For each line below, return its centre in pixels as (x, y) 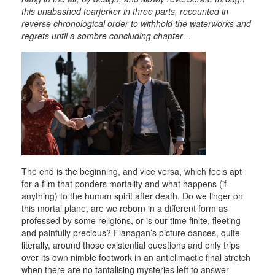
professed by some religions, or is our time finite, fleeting (131, 220)
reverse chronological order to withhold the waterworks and (136, 24)
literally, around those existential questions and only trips (131, 245)
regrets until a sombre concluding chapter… (107, 36)
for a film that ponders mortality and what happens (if (124, 183)
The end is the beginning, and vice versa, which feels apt (132, 171)
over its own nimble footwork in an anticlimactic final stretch (136, 257)
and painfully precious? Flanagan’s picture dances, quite (131, 232)
